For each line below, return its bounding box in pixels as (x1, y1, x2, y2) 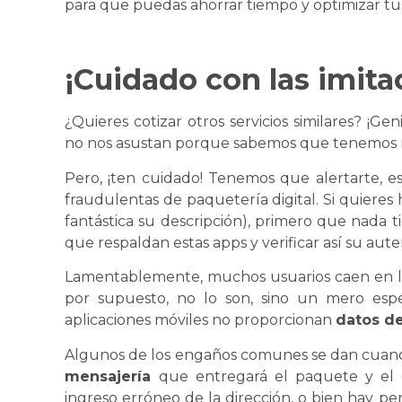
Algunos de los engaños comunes (65, 345, 311, 363)
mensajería (65, 367, 159, 385)
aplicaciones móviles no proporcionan (65, 311, 336, 329)
